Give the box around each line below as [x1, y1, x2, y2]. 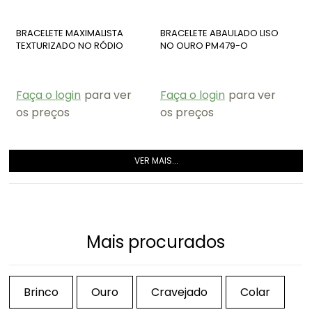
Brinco [24, 283, 59, 300]
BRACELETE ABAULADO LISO [159, 26, 279, 40]
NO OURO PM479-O [159, 38, 248, 52]
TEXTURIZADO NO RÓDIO [15, 38, 123, 52]
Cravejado [151, 283, 208, 300]
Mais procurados [86, 230, 226, 253]
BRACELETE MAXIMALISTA [15, 26, 123, 40]
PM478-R [15, 51, 56, 65]
